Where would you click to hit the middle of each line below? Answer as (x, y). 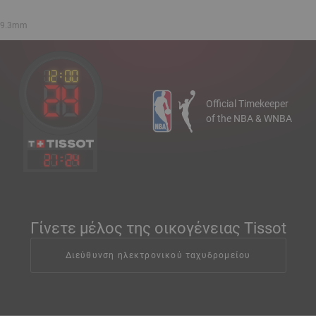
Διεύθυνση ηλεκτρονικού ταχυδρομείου (158, 255)
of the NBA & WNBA (249, 119)
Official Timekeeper (247, 104)
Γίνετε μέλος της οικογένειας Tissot (158, 228)
